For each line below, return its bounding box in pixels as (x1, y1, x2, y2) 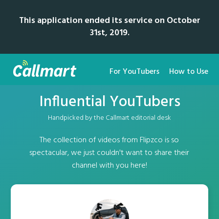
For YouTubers (109, 66, 159, 78)
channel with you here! (71, 159, 147, 172)
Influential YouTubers (39, 90, 180, 114)
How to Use (169, 66, 208, 78)
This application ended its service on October (19, 14, 200, 28)
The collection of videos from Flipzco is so (40, 134, 179, 147)
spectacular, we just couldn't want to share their (29, 147, 190, 159)
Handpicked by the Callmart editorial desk (48, 112, 171, 124)
